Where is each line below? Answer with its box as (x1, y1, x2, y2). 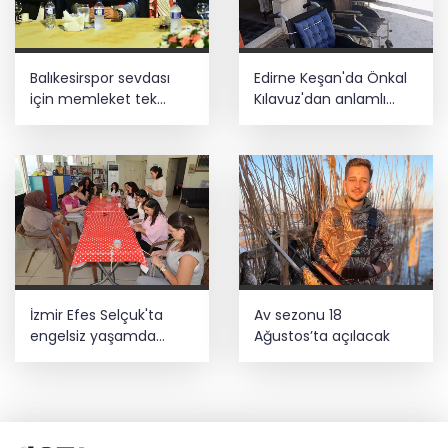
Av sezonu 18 (254, 304, 342, 325)
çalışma (254, 110, 309, 131)
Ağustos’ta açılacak (254, 325, 390, 346)
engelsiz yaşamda (30, 325, 156, 346)
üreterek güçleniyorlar (30, 346, 183, 367)
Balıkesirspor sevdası (30, 68, 170, 89)
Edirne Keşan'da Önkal (254, 68, 407, 89)
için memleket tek (30, 89, 157, 110)
